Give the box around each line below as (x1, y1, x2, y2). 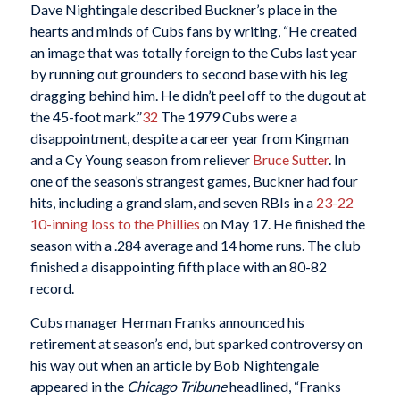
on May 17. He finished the (199, 215, 365, 233)
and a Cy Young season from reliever (29, 151, 253, 169)
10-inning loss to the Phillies (29, 215, 200, 233)
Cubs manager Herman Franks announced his (29, 312, 304, 330)
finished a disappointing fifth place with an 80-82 (29, 258, 327, 276)
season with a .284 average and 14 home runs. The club (29, 237, 361, 254)
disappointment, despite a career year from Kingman (29, 129, 349, 147)
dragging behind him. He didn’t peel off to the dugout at (29, 87, 366, 104)
